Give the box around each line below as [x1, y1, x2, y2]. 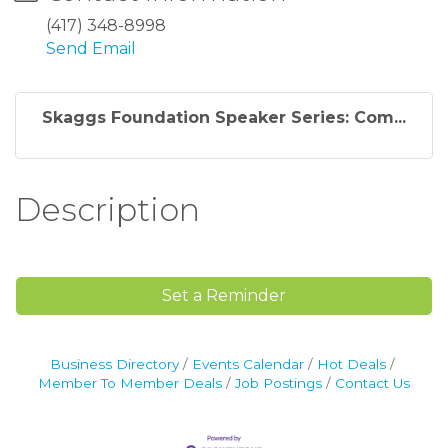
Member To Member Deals [38, 375, 222, 392]
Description [15, 190, 200, 230]
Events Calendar [191, 356, 304, 373]
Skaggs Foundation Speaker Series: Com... [42, 108, 406, 128]
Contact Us [335, 375, 410, 392]
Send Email [46, 39, 136, 59]
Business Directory [49, 356, 179, 373]
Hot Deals [316, 356, 386, 373]
